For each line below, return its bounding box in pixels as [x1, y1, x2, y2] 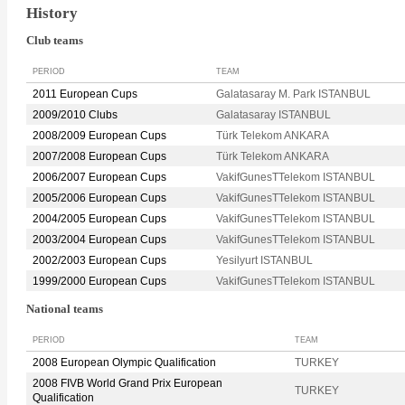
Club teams [26, 34, 83, 48]
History [26, 4, 78, 22]
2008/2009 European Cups [33, 129, 166, 143]
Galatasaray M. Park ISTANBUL [216, 88, 371, 101]
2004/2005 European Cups [33, 212, 166, 226]
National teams [26, 303, 103, 316]
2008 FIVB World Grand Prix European [33, 376, 222, 390]
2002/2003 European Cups [33, 254, 166, 268]
